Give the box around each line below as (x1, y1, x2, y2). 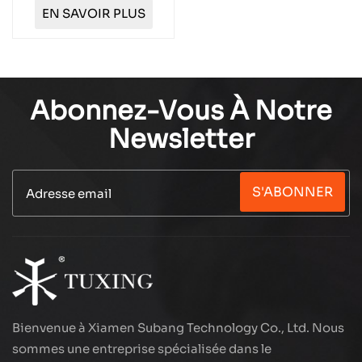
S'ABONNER (252, 183, 333, 200)
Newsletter (107, 123, 255, 155)
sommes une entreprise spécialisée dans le (12, 341, 271, 356)
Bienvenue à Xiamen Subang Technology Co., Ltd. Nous (12, 320, 344, 335)
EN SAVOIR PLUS (41, 6, 145, 21)
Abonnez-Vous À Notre (30, 95, 332, 127)
